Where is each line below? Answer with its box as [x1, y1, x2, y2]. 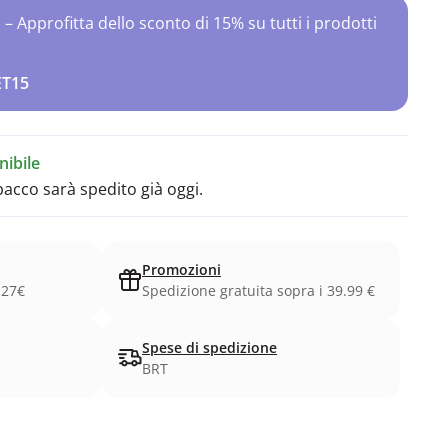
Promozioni [142, 260, 221, 279]
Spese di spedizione [142, 338, 277, 358]
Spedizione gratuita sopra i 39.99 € [142, 281, 375, 300]
